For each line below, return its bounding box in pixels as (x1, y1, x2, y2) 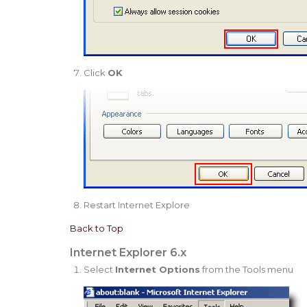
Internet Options (114, 263, 200, 275)
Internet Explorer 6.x (70, 245, 186, 259)
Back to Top (70, 222, 123, 234)
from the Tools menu (199, 263, 293, 275)
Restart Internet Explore (83, 199, 190, 210)
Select (83, 263, 115, 275)
